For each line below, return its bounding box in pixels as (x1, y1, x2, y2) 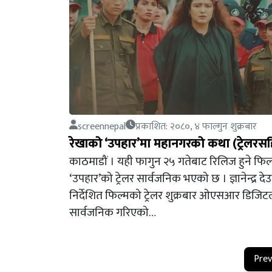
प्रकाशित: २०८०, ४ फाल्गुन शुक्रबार (135, 118, 257, 135)
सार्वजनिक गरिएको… (69, 203, 156, 222)
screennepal (78, 118, 126, 135)
